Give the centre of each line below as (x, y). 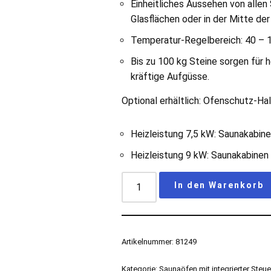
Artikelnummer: (149, 242)
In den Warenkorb (219, 185)
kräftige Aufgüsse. (170, 77)
